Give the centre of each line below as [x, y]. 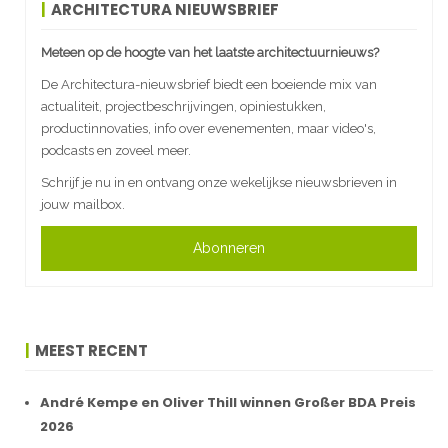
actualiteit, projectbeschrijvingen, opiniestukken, [183, 106]
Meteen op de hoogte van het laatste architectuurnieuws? [210, 52]
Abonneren [229, 247]
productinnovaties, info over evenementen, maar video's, [208, 128]
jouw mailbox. [83, 204]
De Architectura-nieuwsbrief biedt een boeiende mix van [209, 84]
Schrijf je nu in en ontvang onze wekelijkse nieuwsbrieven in [219, 182]
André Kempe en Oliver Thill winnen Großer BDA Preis [228, 402]
